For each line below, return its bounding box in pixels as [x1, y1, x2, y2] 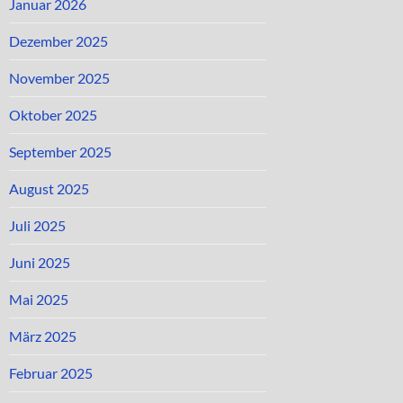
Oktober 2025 [9, 105, 97, 123]
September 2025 [9, 142, 112, 160]
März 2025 [9, 327, 76, 345]
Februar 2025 [9, 363, 93, 381]
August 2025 [9, 179, 89, 197]
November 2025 [9, 68, 110, 86]
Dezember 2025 [9, 31, 108, 49]
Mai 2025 [9, 290, 68, 308]
